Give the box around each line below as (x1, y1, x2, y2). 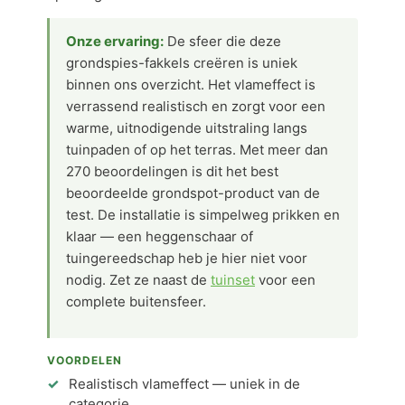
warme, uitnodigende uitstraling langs (66, 119, 307, 137)
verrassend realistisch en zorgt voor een (66, 98, 325, 115)
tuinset (211, 271, 255, 288)
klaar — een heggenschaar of (66, 228, 253, 245)
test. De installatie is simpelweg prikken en (66, 206, 340, 223)
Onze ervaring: (66, 33, 164, 50)
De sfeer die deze (164, 33, 281, 50)
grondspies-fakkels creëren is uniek (66, 54, 297, 71)
